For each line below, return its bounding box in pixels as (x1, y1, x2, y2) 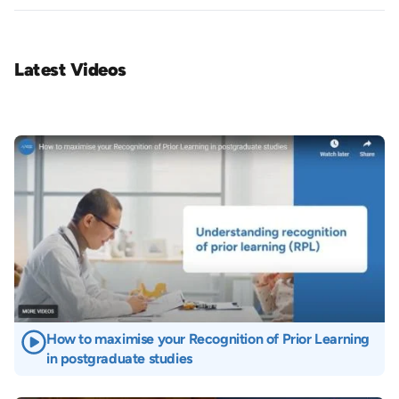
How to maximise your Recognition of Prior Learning (46, 330, 370, 347)
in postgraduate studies (46, 349, 192, 367)
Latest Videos (14, 58, 126, 80)
